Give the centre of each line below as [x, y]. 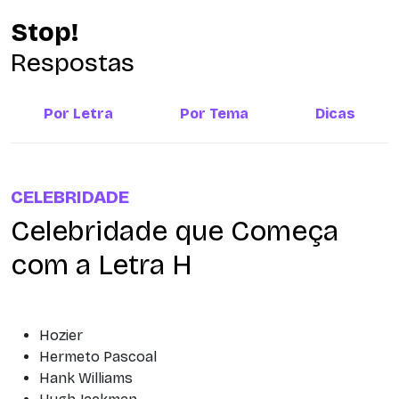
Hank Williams [86, 378]
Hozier [61, 335]
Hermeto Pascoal [98, 357]
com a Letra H [102, 265]
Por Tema [214, 114]
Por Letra [79, 114]
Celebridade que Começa [175, 231]
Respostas [73, 63]
